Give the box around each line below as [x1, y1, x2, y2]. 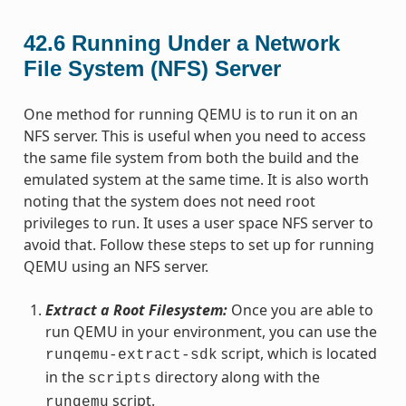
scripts [87, 370, 151, 387]
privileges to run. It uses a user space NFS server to [23, 212, 373, 233]
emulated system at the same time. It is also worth [23, 169, 369, 189]
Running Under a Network [71, 30, 340, 55]
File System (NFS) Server [23, 55, 281, 81]
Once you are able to [227, 299, 373, 320]
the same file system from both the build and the [23, 147, 359, 168]
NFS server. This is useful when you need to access [23, 125, 366, 146]
